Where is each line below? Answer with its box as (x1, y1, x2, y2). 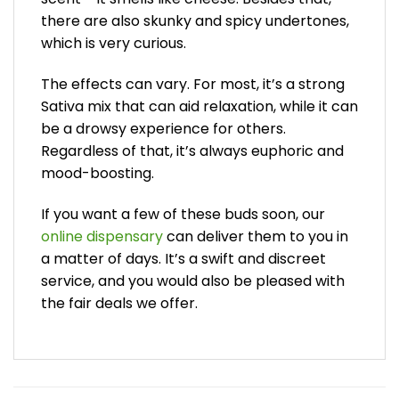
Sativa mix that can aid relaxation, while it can (41, 95, 358, 117)
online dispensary (41, 225, 163, 247)
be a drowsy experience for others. (41, 118, 286, 139)
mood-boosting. (41, 162, 154, 183)
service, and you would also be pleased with (41, 270, 345, 291)
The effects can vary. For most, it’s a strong (41, 73, 345, 94)
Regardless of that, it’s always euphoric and (41, 140, 344, 161)
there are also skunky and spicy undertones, (41, 11, 349, 31)
